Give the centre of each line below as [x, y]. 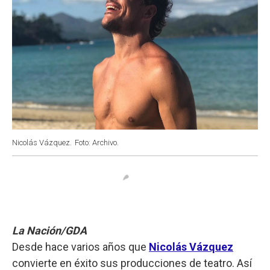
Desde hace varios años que [80, 246]
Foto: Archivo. [97, 142]
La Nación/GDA [49, 230]
